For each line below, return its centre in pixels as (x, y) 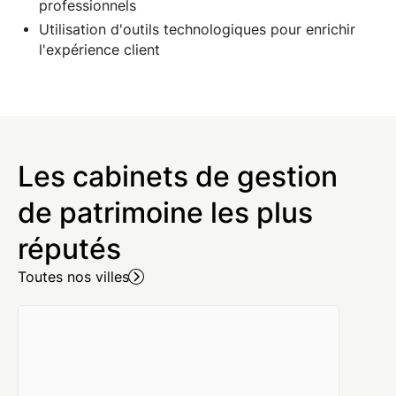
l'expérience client (99, 49)
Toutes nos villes (73, 277)
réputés (69, 248)
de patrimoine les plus (165, 212)
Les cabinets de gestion (177, 176)
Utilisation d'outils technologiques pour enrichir (197, 29)
